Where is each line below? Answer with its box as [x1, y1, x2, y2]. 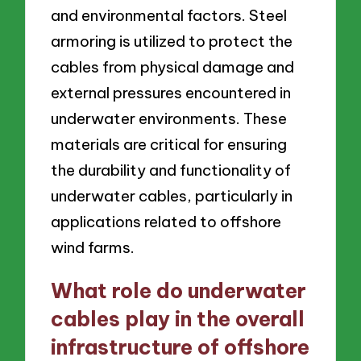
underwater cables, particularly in [51, 186, 293, 206]
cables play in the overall [51, 306, 305, 333]
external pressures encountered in [51, 83, 292, 103]
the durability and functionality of [51, 160, 292, 180]
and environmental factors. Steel [51, 6, 288, 26]
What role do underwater [51, 278, 307, 305]
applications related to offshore [51, 212, 282, 232]
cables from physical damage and [51, 57, 295, 77]
